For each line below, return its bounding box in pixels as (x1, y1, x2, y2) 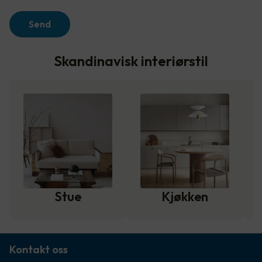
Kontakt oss (9, 242, 68, 256)
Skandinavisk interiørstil (54, 52, 208, 70)
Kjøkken (161, 188, 208, 205)
